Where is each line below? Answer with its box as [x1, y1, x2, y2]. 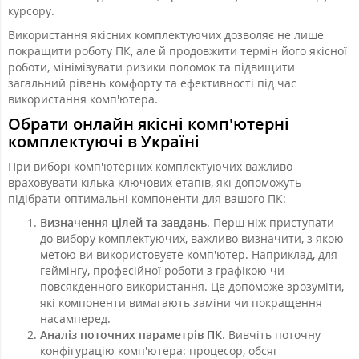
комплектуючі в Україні [8, 130, 200, 152]
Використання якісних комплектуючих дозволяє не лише [8, 26, 324, 42]
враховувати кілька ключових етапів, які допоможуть [8, 174, 301, 190]
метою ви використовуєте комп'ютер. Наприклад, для [40, 246, 337, 262]
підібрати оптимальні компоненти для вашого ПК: [8, 190, 286, 206]
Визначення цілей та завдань [40, 214, 207, 230]
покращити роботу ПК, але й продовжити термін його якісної [8, 42, 347, 58]
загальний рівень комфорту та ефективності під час [8, 75, 296, 91]
